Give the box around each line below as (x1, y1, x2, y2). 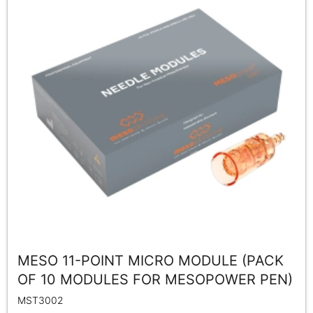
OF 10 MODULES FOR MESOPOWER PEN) (17, 270, 293, 288)
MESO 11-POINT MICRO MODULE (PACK (17, 252, 284, 269)
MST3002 (17, 293, 64, 306)
